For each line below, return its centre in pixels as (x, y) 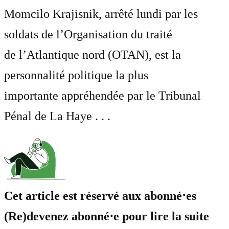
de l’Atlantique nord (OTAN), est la (93, 55)
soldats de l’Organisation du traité (88, 35)
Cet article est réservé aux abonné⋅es (100, 196)
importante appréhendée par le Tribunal (102, 96)
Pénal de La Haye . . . (57, 116)
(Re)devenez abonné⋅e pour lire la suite (107, 216)
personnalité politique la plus (76, 75)
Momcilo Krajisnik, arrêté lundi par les (101, 14)
